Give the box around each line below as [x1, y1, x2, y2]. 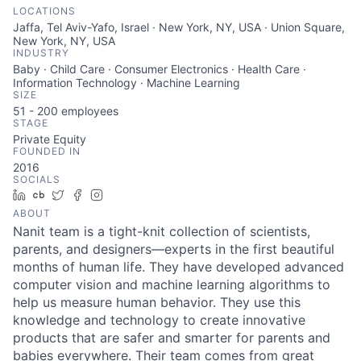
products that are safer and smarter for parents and [13, 330, 330, 346]
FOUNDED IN [13, 145, 81, 157]
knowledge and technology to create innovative [13, 312, 305, 328]
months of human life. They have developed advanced [13, 259, 344, 275]
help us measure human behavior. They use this [13, 294, 301, 310]
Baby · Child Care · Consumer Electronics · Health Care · [13, 62, 306, 76]
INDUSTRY [13, 47, 69, 59]
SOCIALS [13, 173, 60, 185]
